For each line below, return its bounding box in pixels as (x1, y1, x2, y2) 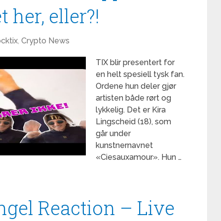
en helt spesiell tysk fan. (96, 70, 184, 79)
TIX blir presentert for (96, 58, 175, 67)
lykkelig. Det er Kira (96, 105, 166, 114)
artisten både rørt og (96, 93, 171, 103)
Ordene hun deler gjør (96, 81, 176, 91)
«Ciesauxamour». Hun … (96, 152, 182, 162)
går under (96, 129, 131, 138)
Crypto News (21, 36, 70, 45)
